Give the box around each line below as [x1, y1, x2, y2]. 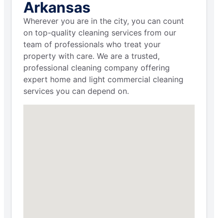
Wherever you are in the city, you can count [23, 16, 184, 26]
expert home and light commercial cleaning [23, 74, 183, 85]
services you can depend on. [23, 86, 129, 96]
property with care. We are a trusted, [23, 51, 160, 61]
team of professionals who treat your [23, 39, 161, 50]
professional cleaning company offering [23, 63, 170, 73]
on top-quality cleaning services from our [23, 28, 176, 38]
